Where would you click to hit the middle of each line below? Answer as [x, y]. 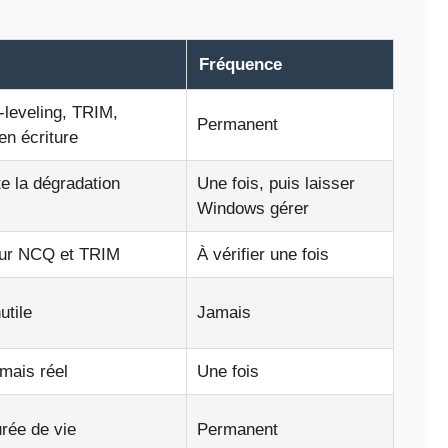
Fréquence [240, 65]
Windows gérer [253, 209]
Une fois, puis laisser [276, 184]
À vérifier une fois [263, 255]
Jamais [224, 313]
